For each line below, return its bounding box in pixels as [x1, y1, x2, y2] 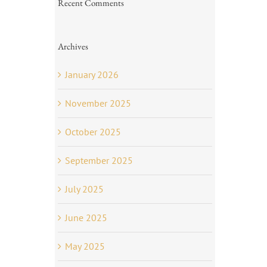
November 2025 [64, 97, 131, 109]
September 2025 [64, 154, 133, 166]
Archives [57, 40, 88, 52]
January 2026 [64, 68, 119, 80]
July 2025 [64, 182, 104, 195]
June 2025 [64, 211, 107, 223]
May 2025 [64, 240, 105, 252]
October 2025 [64, 125, 121, 138]
